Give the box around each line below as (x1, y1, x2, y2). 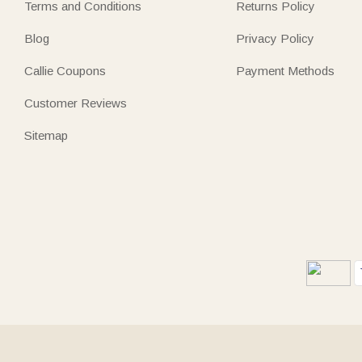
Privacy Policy (236, 31, 314, 45)
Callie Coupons (24, 63, 106, 78)
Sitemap (24, 128, 68, 142)
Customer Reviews (24, 95, 127, 110)
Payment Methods (236, 63, 335, 78)
